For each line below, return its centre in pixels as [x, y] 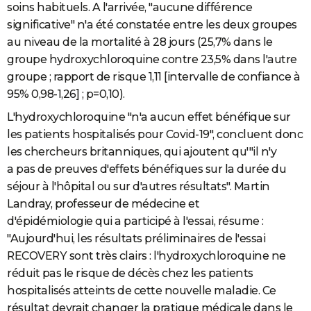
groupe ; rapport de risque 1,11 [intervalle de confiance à [153, 77]
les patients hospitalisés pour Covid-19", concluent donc [155, 135]
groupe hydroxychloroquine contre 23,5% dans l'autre [152, 60]
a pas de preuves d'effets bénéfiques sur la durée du [146, 169]
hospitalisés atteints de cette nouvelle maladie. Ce [142, 291]
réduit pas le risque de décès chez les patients [130, 274]
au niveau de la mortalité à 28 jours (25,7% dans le [140, 42]
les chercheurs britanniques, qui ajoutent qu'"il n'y [142, 152]
